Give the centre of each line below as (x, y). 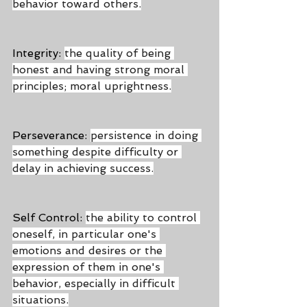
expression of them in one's (88, 267)
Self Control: (49, 218)
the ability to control (143, 218)
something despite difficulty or (97, 152)
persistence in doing (146, 135)
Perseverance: (51, 135)
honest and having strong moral (100, 70)
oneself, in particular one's (86, 234)
